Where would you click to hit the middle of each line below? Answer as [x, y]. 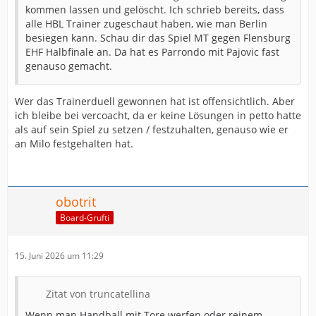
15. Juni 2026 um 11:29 [59, 255]
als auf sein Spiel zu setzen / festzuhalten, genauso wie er [152, 129]
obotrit [76, 201]
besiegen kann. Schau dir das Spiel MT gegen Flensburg [158, 37]
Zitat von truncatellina [98, 293]
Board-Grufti [85, 218]
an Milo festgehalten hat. [74, 143]
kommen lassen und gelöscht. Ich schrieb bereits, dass [155, 9]
